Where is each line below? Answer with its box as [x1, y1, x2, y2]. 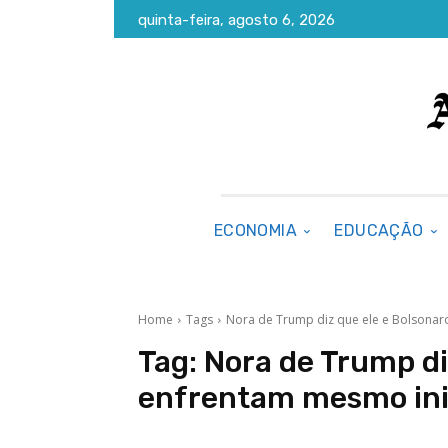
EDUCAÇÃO [334, 221, 424, 240]
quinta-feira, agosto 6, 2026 [138, 11, 335, 30]
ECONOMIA [213, 221, 298, 240]
